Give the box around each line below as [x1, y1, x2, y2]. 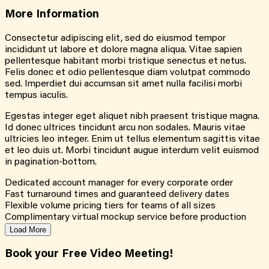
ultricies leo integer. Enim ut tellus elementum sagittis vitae [5, 134, 260, 145]
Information [36, 9, 99, 21]
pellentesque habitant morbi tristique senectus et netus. [5, 56, 246, 67]
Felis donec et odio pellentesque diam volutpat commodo [5, 68, 250, 78]
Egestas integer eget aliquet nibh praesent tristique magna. [5, 112, 259, 122]
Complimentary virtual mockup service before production [5, 213, 246, 223]
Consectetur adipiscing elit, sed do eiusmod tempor [5, 34, 226, 44]
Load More [10, 225, 46, 235]
